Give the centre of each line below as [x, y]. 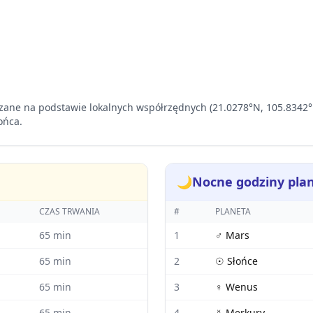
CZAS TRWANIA [70, 211]
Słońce [242, 261]
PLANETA [233, 211]
